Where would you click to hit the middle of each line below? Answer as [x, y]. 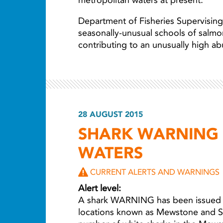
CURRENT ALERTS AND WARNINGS [155, 172]
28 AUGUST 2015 [111, 114]
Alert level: [100, 188]
